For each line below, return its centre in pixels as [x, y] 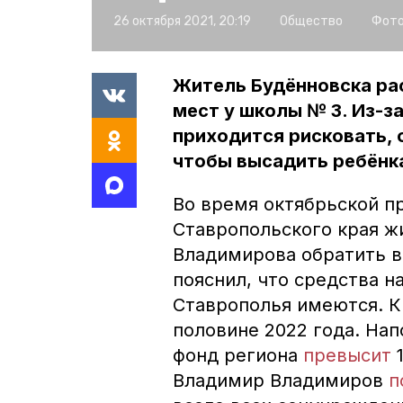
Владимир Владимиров [281, 380]
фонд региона [238, 355]
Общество [311, 21]
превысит [347, 355]
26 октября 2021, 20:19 [182, 21]
